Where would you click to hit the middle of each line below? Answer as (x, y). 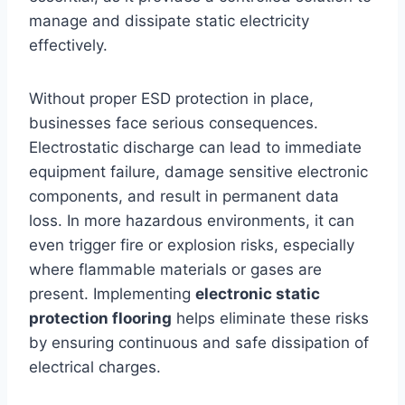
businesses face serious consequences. (174, 123)
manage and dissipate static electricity (169, 21)
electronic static (258, 294)
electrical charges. (95, 367)
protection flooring (100, 319)
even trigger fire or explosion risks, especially (192, 245)
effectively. (68, 46)
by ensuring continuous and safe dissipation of (199, 343)
